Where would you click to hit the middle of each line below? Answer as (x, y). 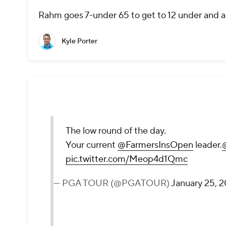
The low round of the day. (116, 131)
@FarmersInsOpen (155, 145)
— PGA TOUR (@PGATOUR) (112, 184)
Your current (92, 145)
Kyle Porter (79, 42)
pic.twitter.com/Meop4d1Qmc (127, 159)
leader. (208, 145)
